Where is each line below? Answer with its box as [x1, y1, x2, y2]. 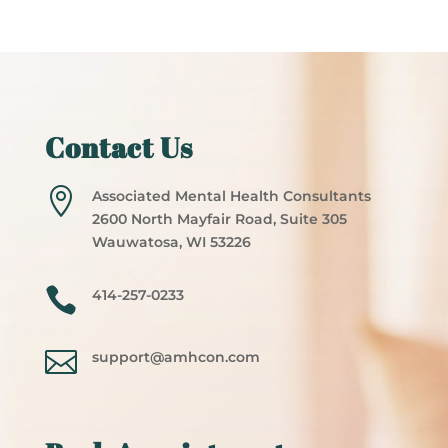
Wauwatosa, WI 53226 [91, 233, 251, 251]
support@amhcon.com [91, 348, 260, 366]
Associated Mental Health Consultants [91, 187, 371, 205]
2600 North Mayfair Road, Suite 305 [91, 210, 347, 228]
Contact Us [44, 128, 193, 166]
